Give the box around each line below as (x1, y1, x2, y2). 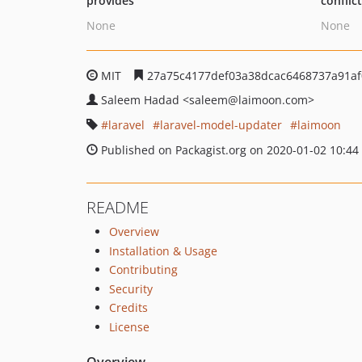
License (109, 318, 149, 335)
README (86, 196, 149, 218)
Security (109, 280, 153, 297)
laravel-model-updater (160, 117, 282, 133)
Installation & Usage (109, 242, 217, 259)
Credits (109, 300, 148, 315)
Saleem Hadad (101, 92, 183, 107)
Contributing (109, 262, 178, 277)
